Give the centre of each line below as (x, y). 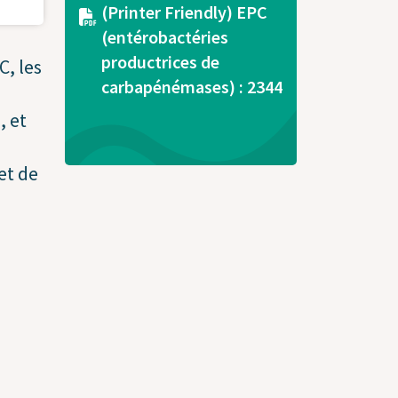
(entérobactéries (165, 37)
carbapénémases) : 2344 (192, 87)
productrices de (160, 62)
